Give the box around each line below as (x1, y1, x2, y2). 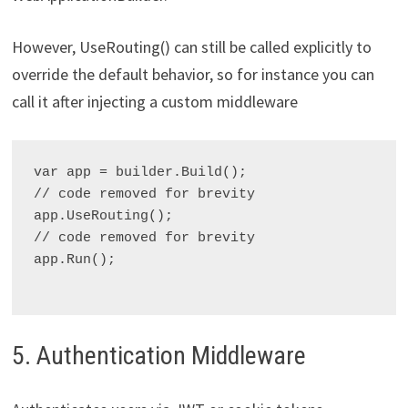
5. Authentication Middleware (11, 340, 306, 371)
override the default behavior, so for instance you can (11, 63, 374, 85)
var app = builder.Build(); (33, 164, 247, 180)
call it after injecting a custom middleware (11, 90, 298, 112)
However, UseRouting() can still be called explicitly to (11, 36, 372, 57)
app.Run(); (33, 251, 116, 268)
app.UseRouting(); (33, 208, 173, 224)
